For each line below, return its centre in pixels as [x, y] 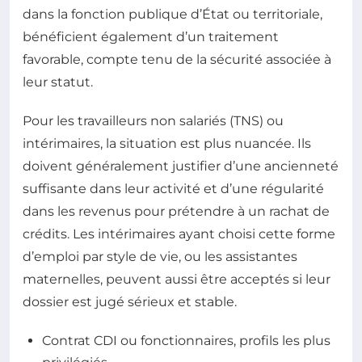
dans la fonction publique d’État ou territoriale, [173, 14]
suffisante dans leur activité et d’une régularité [173, 188]
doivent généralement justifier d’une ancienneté [181, 166]
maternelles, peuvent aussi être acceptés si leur [177, 279]
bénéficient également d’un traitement [151, 36]
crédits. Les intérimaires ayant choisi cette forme [179, 234]
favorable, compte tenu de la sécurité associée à [177, 59]
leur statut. [58, 82]
